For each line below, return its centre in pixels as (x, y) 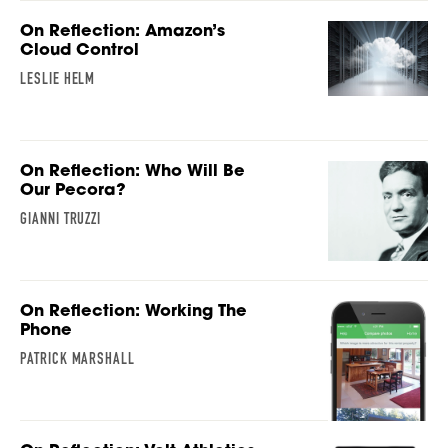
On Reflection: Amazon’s (122, 30)
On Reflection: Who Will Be (132, 170)
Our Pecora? (73, 189)
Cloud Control (79, 49)
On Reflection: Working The (133, 310)
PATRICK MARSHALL (78, 359)
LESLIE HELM (58, 79)
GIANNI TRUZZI (61, 219)
